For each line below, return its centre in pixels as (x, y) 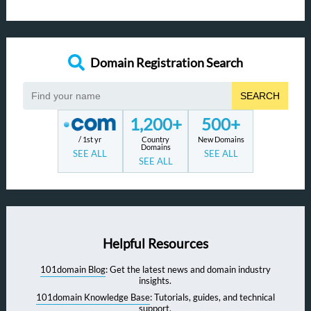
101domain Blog (73, 270)
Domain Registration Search (166, 62)
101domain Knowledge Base (93, 297)
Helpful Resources (155, 243)
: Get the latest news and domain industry (188, 270)
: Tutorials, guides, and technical (212, 297)
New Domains (221, 139)
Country (156, 139)
